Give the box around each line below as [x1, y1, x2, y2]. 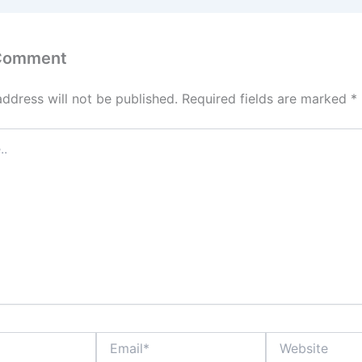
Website [265, 332, 309, 347]
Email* [95, 332, 128, 347]
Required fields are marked [182, 90, 351, 107]
